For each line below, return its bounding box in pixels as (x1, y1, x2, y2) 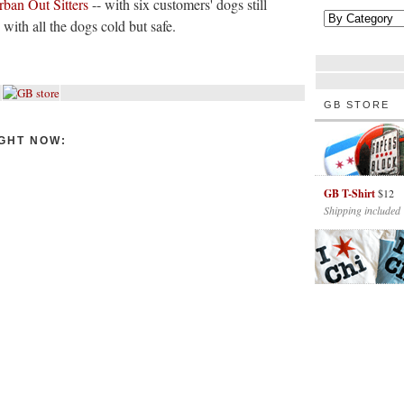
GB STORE (324, 99, 390, 110)
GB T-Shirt (324, 186, 375, 201)
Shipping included (324, 203, 400, 217)
